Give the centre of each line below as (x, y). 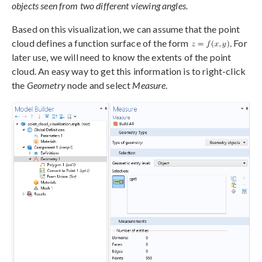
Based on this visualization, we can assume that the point (126, 29)
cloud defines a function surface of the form (101, 43)
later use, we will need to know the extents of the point (122, 57)
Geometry (46, 85)
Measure (149, 85)
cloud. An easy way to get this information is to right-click (129, 71)
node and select (99, 85)
